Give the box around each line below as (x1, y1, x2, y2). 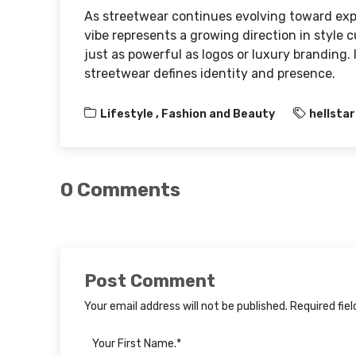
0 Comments (60, 178, 180, 201)
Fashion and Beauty (161, 106, 275, 121)
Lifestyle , (100, 106, 161, 121)
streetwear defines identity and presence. (84, 65, 335, 81)
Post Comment (84, 269, 215, 292)
